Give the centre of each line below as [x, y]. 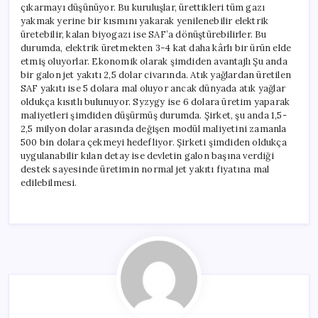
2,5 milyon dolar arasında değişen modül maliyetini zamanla [154, 129]
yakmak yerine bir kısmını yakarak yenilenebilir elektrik [145, 21]
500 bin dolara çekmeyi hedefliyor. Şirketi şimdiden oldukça [154, 143]
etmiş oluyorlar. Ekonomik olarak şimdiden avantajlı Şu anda [154, 62]
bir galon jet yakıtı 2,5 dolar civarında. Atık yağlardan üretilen [156, 75]
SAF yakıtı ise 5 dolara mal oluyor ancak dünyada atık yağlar [153, 89]
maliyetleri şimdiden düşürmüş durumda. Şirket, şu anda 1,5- [154, 116]
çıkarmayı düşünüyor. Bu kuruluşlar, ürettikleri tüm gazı [143, 8]
